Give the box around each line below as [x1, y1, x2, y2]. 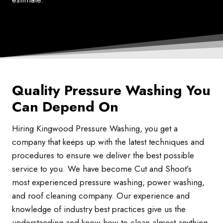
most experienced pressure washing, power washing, [12, 176, 205, 189]
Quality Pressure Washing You [12, 80, 211, 101]
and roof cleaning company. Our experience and [12, 190, 190, 202]
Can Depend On [12, 97, 118, 117]
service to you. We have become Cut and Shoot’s [12, 163, 192, 175]
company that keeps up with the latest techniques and [12, 136, 204, 148]
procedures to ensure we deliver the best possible [12, 149, 194, 162]
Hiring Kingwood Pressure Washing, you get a [12, 122, 178, 135]
